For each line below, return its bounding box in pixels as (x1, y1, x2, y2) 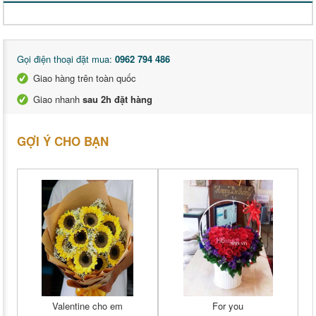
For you (212, 299, 244, 312)
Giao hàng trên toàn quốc (33, 71, 136, 85)
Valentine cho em (51, 299, 123, 312)
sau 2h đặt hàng (83, 92, 152, 106)
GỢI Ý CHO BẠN (17, 133, 109, 150)
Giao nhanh (33, 92, 83, 106)
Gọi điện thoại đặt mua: (17, 52, 115, 66)
